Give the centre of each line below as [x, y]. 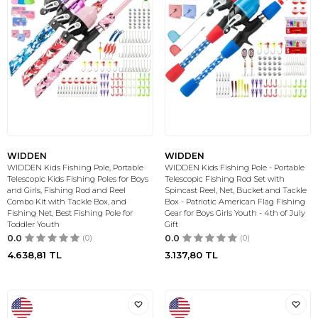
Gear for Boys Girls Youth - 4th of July [235, 213]
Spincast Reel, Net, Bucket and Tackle [236, 190]
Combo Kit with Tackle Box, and [67, 202]
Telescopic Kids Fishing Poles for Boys [78, 179]
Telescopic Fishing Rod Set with [225, 179]
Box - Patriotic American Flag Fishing [235, 202]
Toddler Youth [33, 224]
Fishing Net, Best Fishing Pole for [70, 213]
